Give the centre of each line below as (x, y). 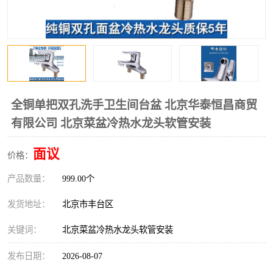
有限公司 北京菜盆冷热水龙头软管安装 (111, 123)
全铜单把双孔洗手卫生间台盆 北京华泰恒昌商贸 (134, 105)
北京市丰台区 (90, 204)
